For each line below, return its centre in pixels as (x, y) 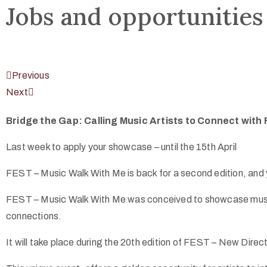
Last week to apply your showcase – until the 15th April (121, 147)
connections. (34, 216)
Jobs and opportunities (135, 16)
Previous (31, 75)
